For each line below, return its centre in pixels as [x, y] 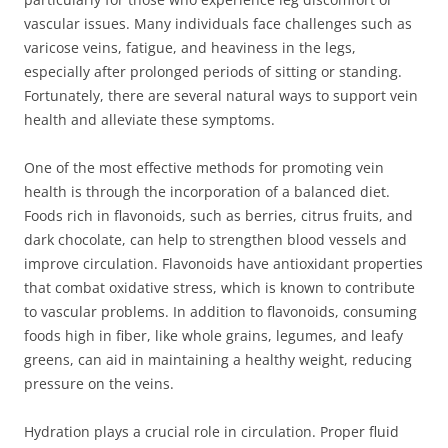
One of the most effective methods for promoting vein [204, 167]
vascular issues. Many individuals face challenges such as [218, 23]
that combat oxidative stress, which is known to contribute [219, 287]
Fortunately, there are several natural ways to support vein [221, 95]
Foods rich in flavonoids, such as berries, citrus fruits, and [218, 215]
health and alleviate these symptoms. [149, 119]
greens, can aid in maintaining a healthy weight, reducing [218, 359]
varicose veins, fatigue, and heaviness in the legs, [190, 47]
